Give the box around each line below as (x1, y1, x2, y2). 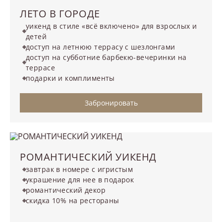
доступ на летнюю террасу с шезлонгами (26, 42, 175, 52)
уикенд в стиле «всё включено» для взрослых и (26, 21, 197, 31)
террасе (26, 63, 55, 73)
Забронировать (84, 98, 138, 108)
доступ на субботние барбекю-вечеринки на (26, 53, 187, 62)
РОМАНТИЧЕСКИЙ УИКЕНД (20, 150, 157, 164)
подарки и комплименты (26, 73, 115, 83)
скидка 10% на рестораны (26, 196, 119, 206)
